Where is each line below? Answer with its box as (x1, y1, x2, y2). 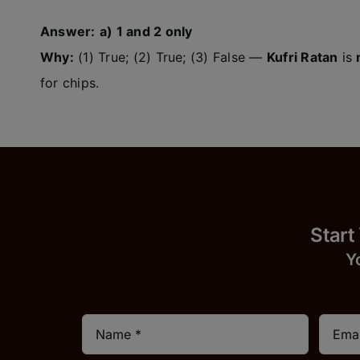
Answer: (39, 23, 96, 39)
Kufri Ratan (266, 49, 338, 65)
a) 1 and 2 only (99, 23, 193, 39)
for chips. (39, 75, 100, 91)
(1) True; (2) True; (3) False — (73, 49, 267, 65)
